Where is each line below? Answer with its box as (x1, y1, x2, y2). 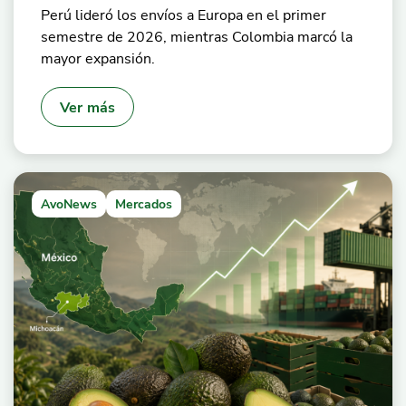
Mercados (115, 195, 172, 212)
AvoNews (41, 195, 97, 212)
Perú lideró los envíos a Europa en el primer (41, 5, 326, 24)
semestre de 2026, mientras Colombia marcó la (41, 26, 353, 45)
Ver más (60, 97, 116, 116)
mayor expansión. (41, 48, 155, 67)
